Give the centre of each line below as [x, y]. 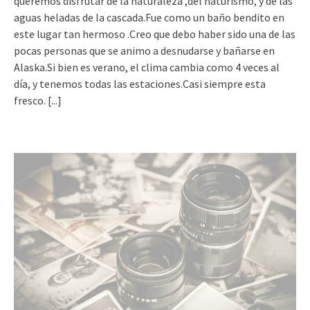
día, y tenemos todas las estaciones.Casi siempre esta [140, 84]
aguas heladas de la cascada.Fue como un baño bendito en [149, 18]
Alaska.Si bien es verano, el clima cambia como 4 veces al [147, 67]
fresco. [31, 101]
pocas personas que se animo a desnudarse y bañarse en [144, 51]
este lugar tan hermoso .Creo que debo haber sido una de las [155, 34]
